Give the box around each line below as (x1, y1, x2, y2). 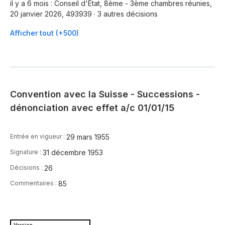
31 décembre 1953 (43, 148, 103, 157)
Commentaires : (10, 179, 58, 187)
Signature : (10, 148, 43, 156)
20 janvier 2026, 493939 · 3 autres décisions (10, 10, 158, 19)
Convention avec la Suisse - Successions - (10, 89, 200, 100)
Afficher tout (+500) (10, 29, 79, 38)
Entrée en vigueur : (10, 133, 66, 141)
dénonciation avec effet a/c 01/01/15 (10, 102, 174, 114)
